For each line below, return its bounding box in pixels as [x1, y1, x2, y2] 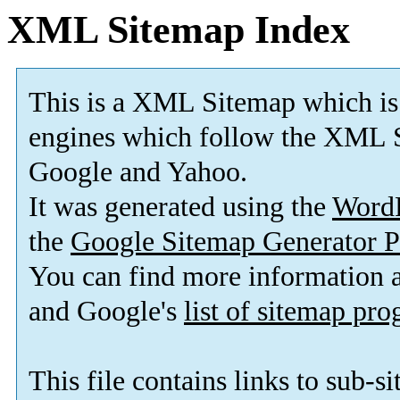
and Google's [29, 296, 184, 328]
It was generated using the [29, 191, 332, 223]
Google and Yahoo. [29, 156, 247, 188]
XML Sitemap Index [7, 8, 350, 52]
